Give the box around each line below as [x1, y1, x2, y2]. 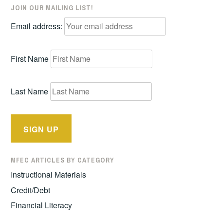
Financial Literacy [11, 200, 73, 211]
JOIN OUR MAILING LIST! [11, 3, 94, 12]
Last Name [11, 85, 49, 97]
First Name [11, 53, 49, 64]
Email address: [11, 20, 65, 32]
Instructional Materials [11, 169, 87, 180]
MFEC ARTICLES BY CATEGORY [11, 155, 115, 164]
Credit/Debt [11, 184, 51, 196]
